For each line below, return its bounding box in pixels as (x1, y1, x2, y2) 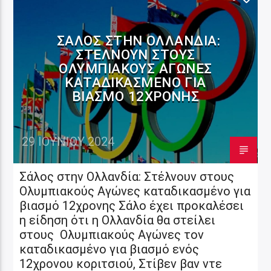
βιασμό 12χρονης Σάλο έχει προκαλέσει (19, 198, 244, 213)
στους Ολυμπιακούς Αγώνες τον (19, 227, 204, 242)
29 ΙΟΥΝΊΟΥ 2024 (22, 134, 115, 149)
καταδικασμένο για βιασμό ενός (19, 241, 200, 256)
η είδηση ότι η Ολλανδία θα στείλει (19, 212, 216, 227)
